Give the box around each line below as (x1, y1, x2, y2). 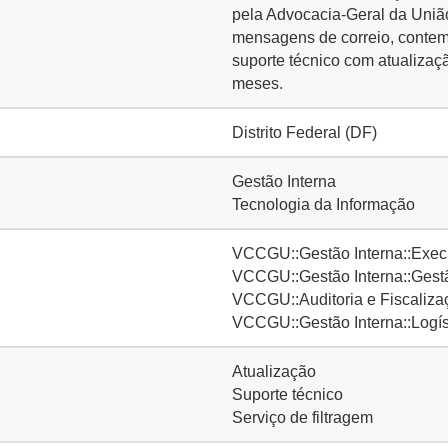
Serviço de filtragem (232, 409, 373, 426)
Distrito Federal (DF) (232, 124, 377, 141)
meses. (232, 75, 283, 92)
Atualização (232, 363, 316, 380)
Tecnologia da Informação (232, 196, 415, 213)
